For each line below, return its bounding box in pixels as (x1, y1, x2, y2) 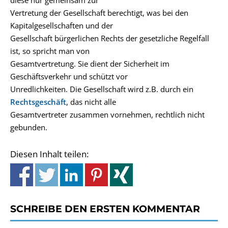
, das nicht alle (66, 97, 116, 107)
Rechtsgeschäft (10, 97, 66, 107)
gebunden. (10, 122, 47, 132)
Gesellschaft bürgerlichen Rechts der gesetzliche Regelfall (10, 33, 209, 43)
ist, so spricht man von (10, 46, 90, 56)
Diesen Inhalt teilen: (10, 148, 89, 160)
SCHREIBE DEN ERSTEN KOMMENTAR (10, 203, 200, 215)
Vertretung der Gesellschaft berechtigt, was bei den (10, 8, 188, 18)
